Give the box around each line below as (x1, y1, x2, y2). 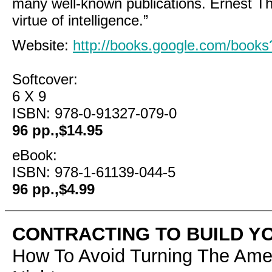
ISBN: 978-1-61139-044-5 (12, 164, 175, 180)
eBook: (12, 147, 57, 163)
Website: (12, 37, 73, 53)
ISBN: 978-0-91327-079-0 (12, 105, 177, 121)
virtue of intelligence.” (12, 12, 148, 29)
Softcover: (12, 71, 78, 87)
